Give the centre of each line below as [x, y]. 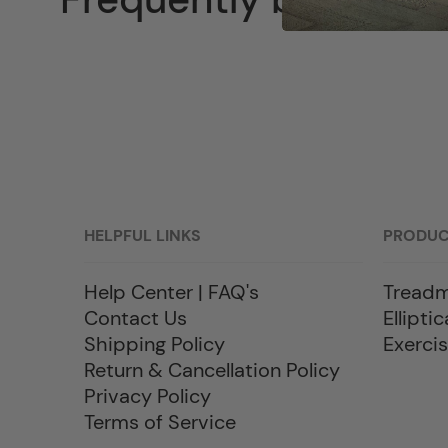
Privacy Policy [147, 396]
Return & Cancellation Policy [212, 370]
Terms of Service [160, 422]
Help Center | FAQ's [171, 292]
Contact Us [135, 318]
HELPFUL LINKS [142, 235]
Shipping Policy [154, 344]
